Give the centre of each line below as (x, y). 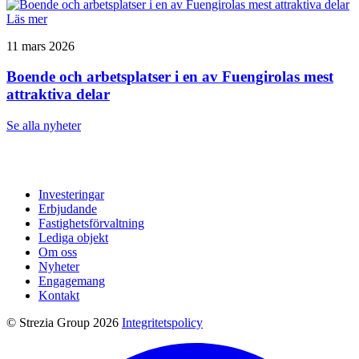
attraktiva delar (58, 95)
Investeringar (71, 194)
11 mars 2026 (40, 46)
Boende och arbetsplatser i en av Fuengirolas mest (170, 77)
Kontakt (59, 295)
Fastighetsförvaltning (91, 223)
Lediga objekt (73, 238)
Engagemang (72, 281)
